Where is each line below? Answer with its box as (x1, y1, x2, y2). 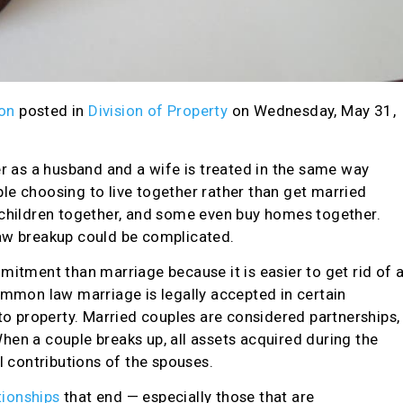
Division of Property (88, 102, 228, 121)
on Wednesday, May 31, (228, 102, 397, 121)
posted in (19, 102, 89, 121)
